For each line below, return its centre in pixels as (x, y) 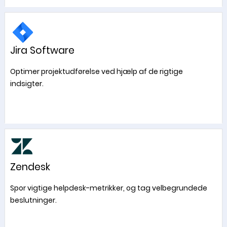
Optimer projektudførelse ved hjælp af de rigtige (96, 71)
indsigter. (27, 84)
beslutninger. (33, 200)
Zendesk (30, 167)
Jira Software (42, 50)
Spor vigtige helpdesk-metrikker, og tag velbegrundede (108, 188)
